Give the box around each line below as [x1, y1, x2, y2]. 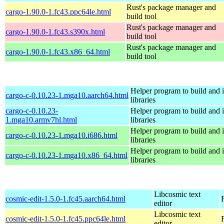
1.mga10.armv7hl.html [5, 115, 77, 124]
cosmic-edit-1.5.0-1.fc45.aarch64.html [5, 194, 125, 203]
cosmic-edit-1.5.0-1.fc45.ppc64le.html [5, 214, 125, 223]
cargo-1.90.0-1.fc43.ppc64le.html [5, 7, 111, 16]
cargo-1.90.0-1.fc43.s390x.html [5, 27, 105, 36]
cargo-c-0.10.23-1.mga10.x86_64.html [5, 150, 127, 159]
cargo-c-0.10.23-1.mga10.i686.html [5, 130, 117, 139]
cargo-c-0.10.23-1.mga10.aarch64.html [5, 90, 128, 99]
